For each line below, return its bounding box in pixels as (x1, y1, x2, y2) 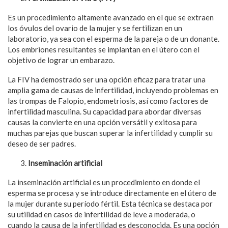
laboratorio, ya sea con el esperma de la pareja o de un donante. (8, 34, 219, 44)
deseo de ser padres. (8, 139, 76, 149)
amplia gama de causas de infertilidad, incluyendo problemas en (8, 85, 218, 95)
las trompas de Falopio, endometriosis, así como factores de (8, 96, 208, 106)
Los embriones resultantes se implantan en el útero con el (8, 45, 199, 54)
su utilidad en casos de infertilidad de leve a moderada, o (8, 210, 195, 219)
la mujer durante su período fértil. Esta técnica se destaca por (8, 199, 213, 209)
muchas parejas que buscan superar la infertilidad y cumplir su (8, 128, 213, 138)
